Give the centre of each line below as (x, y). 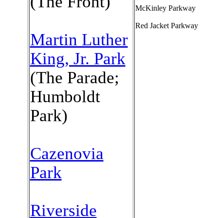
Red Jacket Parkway (166, 26)
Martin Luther (79, 39)
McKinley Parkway (165, 8)
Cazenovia (67, 153)
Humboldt (65, 96)
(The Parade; (74, 77)
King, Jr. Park (78, 58)
